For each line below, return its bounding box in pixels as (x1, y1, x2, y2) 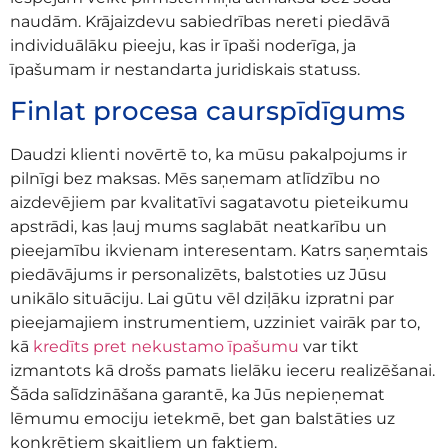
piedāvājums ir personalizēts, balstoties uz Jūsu (10, 265, 387, 285)
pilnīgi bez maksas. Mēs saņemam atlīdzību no (10, 169, 380, 189)
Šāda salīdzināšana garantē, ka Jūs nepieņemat (10, 385, 385, 405)
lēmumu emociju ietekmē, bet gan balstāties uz (10, 409, 395, 429)
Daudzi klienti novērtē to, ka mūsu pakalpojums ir (10, 145, 407, 165)
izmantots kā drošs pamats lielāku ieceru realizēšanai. (10, 361, 435, 381)
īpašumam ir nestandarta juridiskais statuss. (10, 59, 360, 79)
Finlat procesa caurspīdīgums (10, 95, 405, 128)
